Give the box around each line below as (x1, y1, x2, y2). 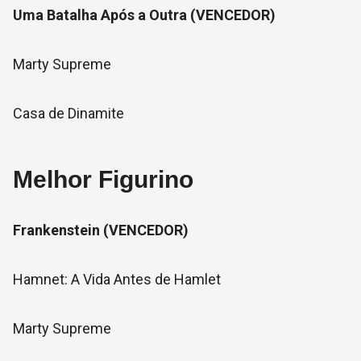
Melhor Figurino (13, 166, 193, 193)
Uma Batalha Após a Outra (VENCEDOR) (13, 6, 276, 23)
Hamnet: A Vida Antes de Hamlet (13, 271, 221, 288)
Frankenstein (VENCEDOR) (13, 222, 189, 239)
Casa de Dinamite (13, 105, 124, 122)
